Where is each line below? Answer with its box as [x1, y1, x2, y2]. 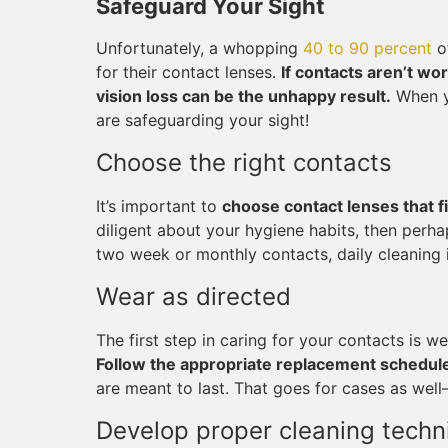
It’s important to [96, 196, 222, 216]
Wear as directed [96, 282, 291, 311]
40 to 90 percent [303, 38, 432, 58]
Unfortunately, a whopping [96, 38, 303, 58]
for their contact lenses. [96, 62, 281, 82]
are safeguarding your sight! [96, 110, 309, 130]
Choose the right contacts [96, 148, 392, 177]
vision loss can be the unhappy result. [96, 86, 391, 106]
